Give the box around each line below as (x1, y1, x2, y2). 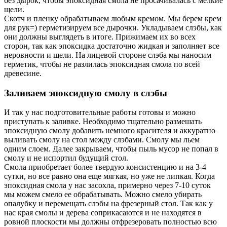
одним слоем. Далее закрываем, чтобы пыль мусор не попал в (4, 144, 218, 154)
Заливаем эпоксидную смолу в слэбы (4, 87, 167, 98)
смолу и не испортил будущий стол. (4, 154, 128, 163)
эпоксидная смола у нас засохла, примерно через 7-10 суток (4, 181, 211, 190)
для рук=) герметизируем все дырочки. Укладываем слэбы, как (4, 23, 222, 32)
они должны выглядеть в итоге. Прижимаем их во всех (4, 32, 196, 42)
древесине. (4, 69, 42, 78)
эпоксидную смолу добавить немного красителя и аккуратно (4, 126, 215, 135)
